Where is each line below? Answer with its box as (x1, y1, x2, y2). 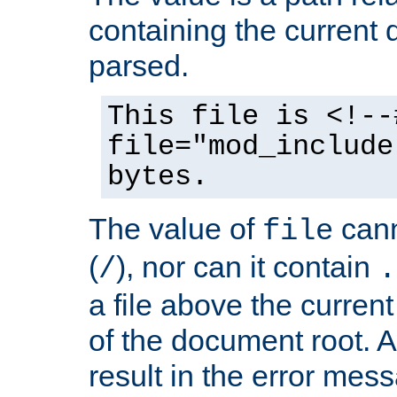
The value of (89, 211, 262, 245)
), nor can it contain (116, 249, 378, 284)
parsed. (89, 48, 189, 82)
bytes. (107, 160, 208, 193)
